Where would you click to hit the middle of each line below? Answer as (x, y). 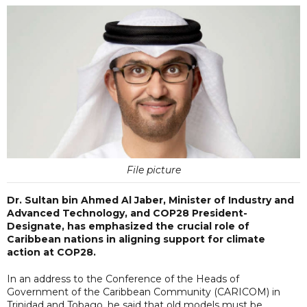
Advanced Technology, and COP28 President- (127, 213)
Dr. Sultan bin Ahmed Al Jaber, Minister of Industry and (150, 200)
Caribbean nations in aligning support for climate (136, 239)
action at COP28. (51, 252)
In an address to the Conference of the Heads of (123, 279)
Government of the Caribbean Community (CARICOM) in (144, 292)
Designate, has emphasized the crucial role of (128, 226)
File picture (153, 170)
